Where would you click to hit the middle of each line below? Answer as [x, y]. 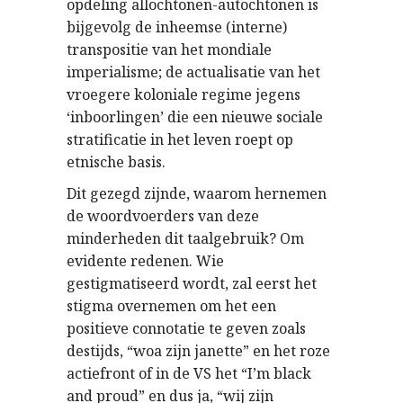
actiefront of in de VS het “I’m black [189, 373]
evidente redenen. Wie [145, 261]
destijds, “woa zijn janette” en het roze [198, 351]
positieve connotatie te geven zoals [186, 328]
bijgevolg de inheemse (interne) [177, 27]
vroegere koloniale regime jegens [184, 94]
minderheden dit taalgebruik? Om [185, 238]
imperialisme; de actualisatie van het [193, 72]
